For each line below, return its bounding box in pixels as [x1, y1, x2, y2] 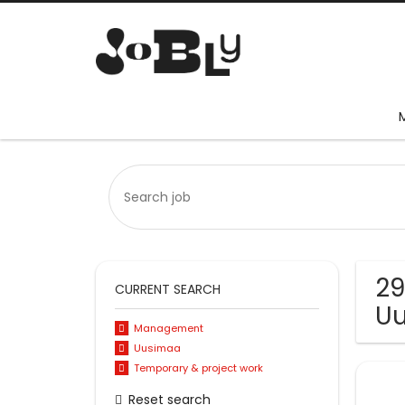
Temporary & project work [133, 360, 263, 375]
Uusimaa [133, 341, 181, 356]
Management [133, 321, 203, 336]
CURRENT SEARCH [115, 280, 221, 299]
